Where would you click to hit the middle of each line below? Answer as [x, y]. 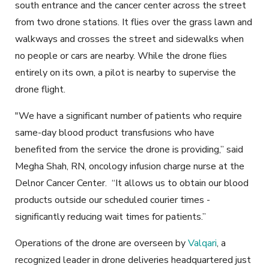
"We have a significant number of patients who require [128, 116]
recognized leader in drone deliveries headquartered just [133, 260]
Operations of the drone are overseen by [101, 243]
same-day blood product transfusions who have [115, 133]
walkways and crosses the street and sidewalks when [129, 39]
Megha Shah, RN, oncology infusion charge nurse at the [130, 167]
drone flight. [40, 90]
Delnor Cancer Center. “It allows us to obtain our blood [132, 183]
